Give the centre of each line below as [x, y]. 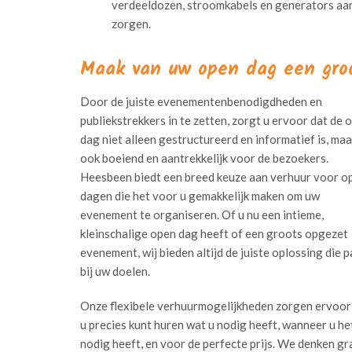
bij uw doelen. [115, 271]
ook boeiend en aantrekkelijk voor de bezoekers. [204, 158]
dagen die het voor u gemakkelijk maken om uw [200, 196]
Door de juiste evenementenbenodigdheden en [201, 101]
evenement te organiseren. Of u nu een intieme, [202, 214]
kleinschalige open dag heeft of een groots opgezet [214, 233]
